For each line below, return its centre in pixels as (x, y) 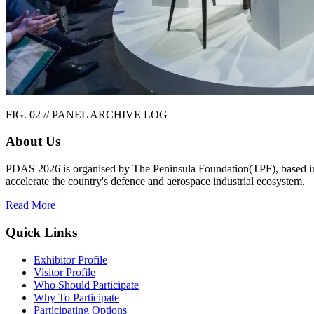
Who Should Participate (86, 285)
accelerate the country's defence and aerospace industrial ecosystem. (155, 182)
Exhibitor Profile (70, 259)
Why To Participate (76, 297)
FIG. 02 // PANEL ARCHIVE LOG (87, 114)
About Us (33, 142)
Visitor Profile (64, 272)
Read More (30, 205)
